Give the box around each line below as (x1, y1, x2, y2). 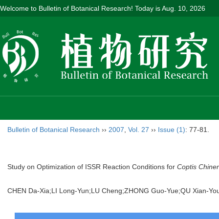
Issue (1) (158, 126, 185, 133)
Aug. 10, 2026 (162, 4, 205, 12)
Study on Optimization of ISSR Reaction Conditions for (7, 163, 177, 171)
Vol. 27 (128, 126, 149, 133)
